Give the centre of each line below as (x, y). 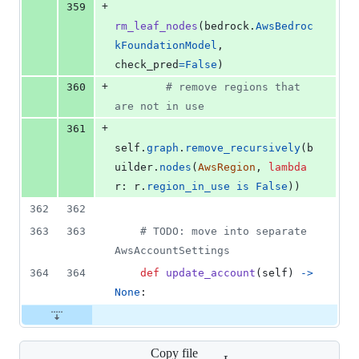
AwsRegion (227, 167)
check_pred (147, 65)
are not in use (159, 107)
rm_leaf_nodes (156, 26)
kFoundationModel (166, 46)
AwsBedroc (284, 26)
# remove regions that (233, 87)
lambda (288, 167)
